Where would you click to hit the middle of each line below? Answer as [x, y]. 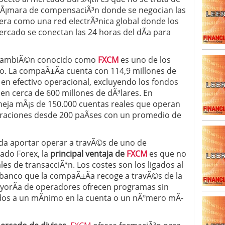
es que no [167, 154]
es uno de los [145, 60]
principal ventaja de [88, 154]
